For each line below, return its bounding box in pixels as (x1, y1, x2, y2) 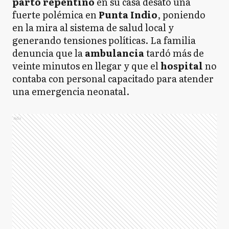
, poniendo (157, 7, 205, 21)
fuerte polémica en (12, 7, 99, 21)
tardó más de (144, 45, 204, 60)
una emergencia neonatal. (12, 84, 129, 98)
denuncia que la (12, 45, 85, 60)
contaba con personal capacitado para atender (12, 71, 214, 85)
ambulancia (85, 45, 144, 60)
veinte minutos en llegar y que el (12, 58, 161, 73)
